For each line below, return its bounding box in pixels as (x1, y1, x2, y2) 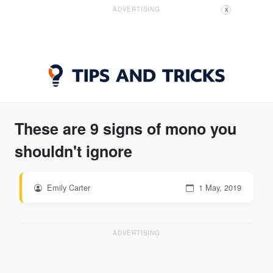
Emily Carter (44, 182, 90, 193)
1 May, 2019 (196, 182, 241, 193)
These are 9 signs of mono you (15, 118, 236, 140)
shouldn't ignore (15, 140, 132, 162)
